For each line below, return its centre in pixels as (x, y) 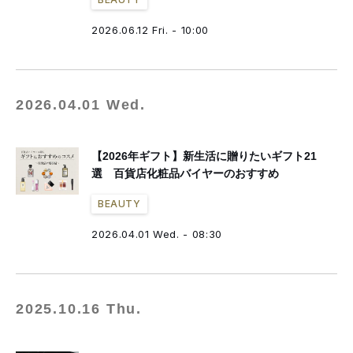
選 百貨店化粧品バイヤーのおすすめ (185, 173)
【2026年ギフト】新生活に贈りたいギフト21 (204, 156)
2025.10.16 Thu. (79, 309)
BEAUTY (119, 204)
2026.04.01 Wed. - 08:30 (157, 234)
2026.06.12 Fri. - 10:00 (150, 30)
